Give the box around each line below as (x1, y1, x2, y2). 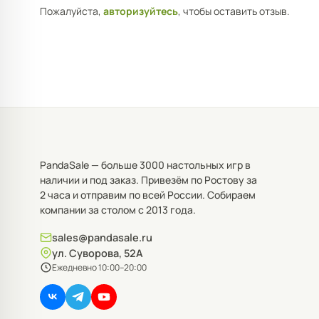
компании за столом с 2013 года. (40, 202, 196, 216)
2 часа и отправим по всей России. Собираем (40, 187, 256, 202)
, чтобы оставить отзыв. (178, 4, 290, 18)
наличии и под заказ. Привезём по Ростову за (40, 172, 257, 187)
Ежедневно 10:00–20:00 (52, 261, 147, 273)
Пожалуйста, (40, 4, 103, 18)
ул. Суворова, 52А (52, 246, 143, 260)
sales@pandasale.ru (52, 230, 152, 244)
